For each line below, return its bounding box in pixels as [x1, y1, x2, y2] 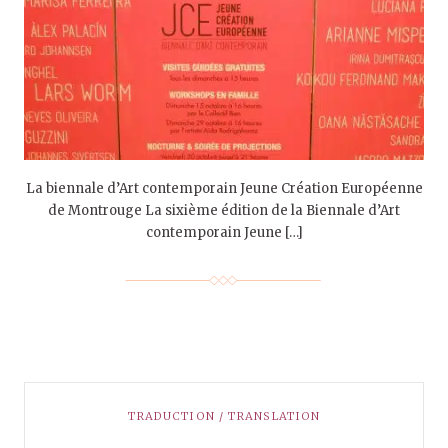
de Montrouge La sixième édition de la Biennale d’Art [48, 201, 400, 219]
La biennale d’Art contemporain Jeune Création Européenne [25, 179, 423, 197]
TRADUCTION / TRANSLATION [127, 408, 321, 423]
